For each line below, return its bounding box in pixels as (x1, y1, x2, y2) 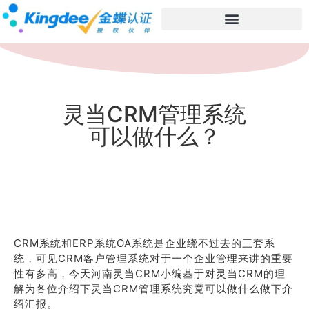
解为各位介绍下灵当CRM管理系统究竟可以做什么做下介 (14, 282, 293, 295)
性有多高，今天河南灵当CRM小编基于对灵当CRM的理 (14, 267, 286, 280)
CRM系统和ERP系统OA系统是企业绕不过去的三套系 (14, 237, 275, 250)
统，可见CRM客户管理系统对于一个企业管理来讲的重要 (14, 252, 293, 265)
